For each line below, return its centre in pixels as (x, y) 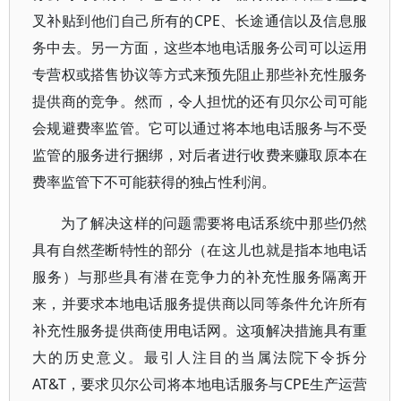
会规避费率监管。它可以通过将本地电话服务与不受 (200, 128)
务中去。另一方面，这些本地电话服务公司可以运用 (200, 47)
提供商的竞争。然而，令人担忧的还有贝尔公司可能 (200, 101)
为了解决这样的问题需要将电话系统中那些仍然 (214, 223)
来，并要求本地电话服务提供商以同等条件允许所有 (200, 303)
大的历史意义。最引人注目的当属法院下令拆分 (200, 357)
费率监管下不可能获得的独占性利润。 (154, 182)
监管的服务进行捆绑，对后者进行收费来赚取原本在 (200, 155)
